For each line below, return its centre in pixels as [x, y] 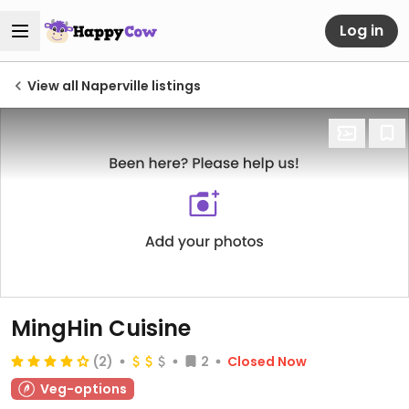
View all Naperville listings [114, 86]
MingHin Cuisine [101, 328]
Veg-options [84, 389]
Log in [362, 30]
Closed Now [267, 362]
